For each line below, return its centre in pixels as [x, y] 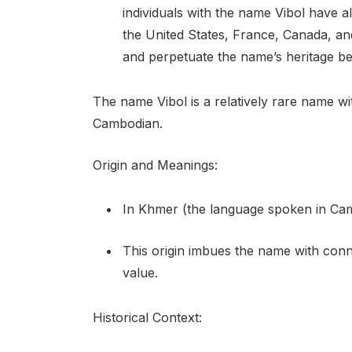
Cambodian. [127, 124]
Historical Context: [147, 317]
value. [140, 273]
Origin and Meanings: [155, 165]
